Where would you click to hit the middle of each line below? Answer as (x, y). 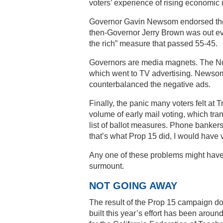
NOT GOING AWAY (133, 185)
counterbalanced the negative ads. (150, 84)
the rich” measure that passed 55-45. (153, 43)
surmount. (107, 166)
